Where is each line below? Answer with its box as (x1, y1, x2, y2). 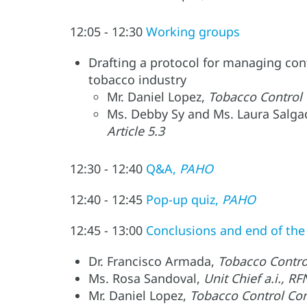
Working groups (146, 23, 240, 40)
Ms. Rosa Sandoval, (88, 270, 204, 287)
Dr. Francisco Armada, (88, 253, 218, 270)
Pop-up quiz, (146, 191, 222, 208)
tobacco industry (88, 71, 186, 88)
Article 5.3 (107, 123, 168, 140)
